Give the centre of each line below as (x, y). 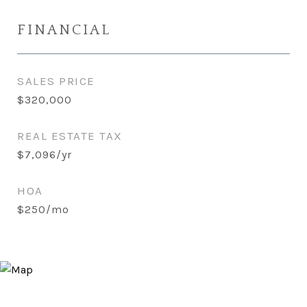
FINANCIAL (64, 30)
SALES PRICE (56, 81)
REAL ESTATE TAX (70, 136)
